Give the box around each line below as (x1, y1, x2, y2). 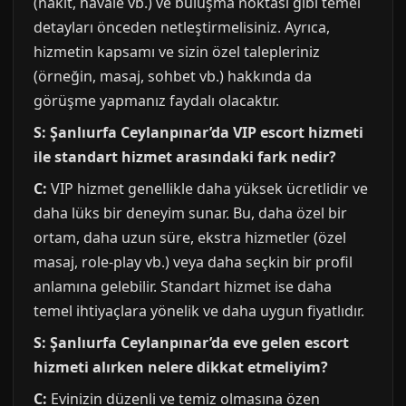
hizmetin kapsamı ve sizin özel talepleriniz (34, 42, 320, 62)
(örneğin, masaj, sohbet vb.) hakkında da (34, 66, 312, 86)
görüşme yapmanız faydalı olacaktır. (34, 91, 279, 111)
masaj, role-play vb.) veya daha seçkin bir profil (34, 252, 353, 272)
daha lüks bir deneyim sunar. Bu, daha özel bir (34, 203, 347, 223)
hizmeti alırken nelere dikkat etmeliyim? (34, 357, 328, 377)
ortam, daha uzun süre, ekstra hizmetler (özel (34, 227, 346, 247)
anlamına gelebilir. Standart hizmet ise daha (34, 276, 332, 296)
